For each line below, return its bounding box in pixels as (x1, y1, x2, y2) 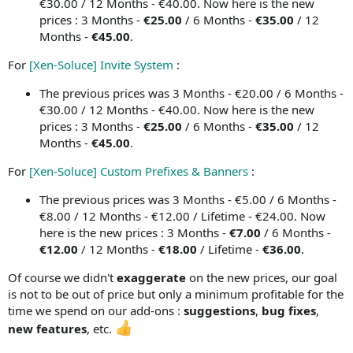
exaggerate (117, 269, 189, 285)
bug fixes (262, 303, 316, 318)
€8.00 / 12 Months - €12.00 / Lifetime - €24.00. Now (39, 208, 325, 224)
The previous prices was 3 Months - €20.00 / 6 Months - (39, 85, 344, 101)
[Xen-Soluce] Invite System (29, 57, 173, 72)
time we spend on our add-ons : (8, 303, 184, 318)
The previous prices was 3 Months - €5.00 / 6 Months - (39, 191, 336, 207)
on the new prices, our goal (189, 269, 337, 285)
